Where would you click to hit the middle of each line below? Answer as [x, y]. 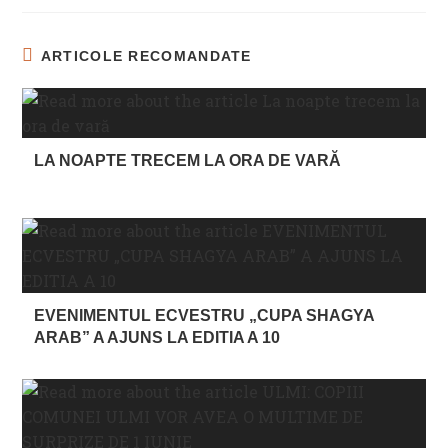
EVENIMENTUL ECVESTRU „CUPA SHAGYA [204, 315]
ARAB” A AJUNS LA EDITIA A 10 [157, 337]
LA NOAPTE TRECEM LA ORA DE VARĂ [188, 160]
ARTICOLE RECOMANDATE [146, 55]
